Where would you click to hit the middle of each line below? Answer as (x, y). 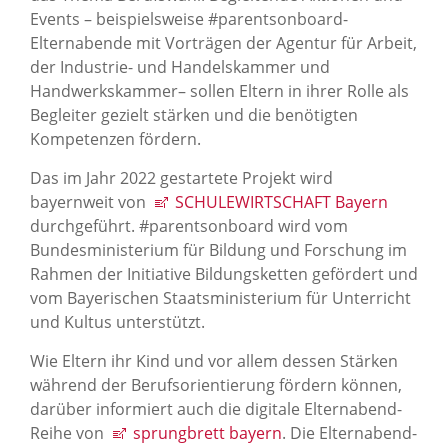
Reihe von (69, 433)
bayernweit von (90, 202)
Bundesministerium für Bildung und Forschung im (218, 250)
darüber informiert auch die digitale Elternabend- (216, 409)
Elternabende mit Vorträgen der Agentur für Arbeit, (223, 43)
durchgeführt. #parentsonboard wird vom (189, 226)
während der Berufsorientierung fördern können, (216, 385)
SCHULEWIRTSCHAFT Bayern (281, 202)
